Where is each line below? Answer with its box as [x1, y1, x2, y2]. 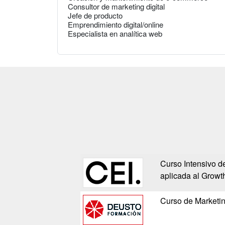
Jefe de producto [68, 10, 123, 21]
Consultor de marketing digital [68, 1, 165, 12]
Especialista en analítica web [68, 28, 162, 39]
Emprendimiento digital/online [68, 19, 163, 30]
